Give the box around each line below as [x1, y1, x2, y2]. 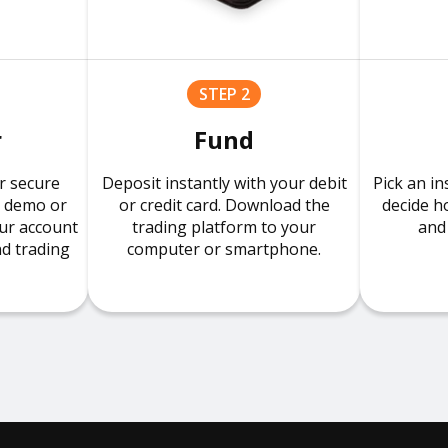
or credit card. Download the [118, 194, 330, 216]
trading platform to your [132, 216, 316, 238]
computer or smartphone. [127, 238, 321, 260]
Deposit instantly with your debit [101, 172, 347, 194]
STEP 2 [198, 83, 250, 105]
